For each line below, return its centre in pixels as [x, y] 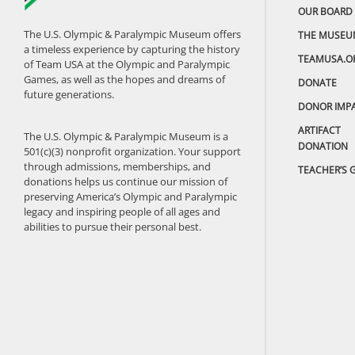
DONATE [317, 83]
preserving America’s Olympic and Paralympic [130, 196]
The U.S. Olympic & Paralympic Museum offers [132, 34]
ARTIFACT [319, 131]
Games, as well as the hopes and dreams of [124, 79]
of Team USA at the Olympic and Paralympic [127, 64]
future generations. [69, 94]
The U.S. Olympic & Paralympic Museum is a [126, 136]
